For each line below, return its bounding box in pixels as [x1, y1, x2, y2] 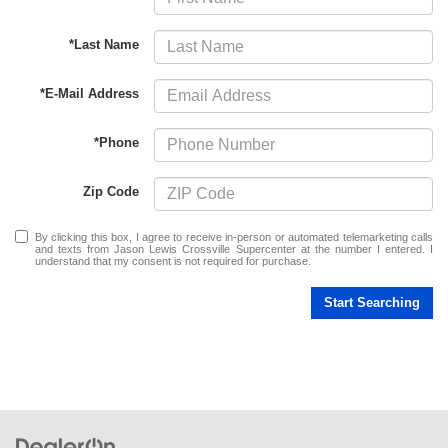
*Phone [94, 135, 140, 151]
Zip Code [83, 184, 140, 200]
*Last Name [69, 37, 140, 53]
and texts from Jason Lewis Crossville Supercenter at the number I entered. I [35, 242, 433, 255]
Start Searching [324, 294, 420, 310]
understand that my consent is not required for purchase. [35, 254, 311, 267]
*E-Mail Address [40, 86, 140, 102]
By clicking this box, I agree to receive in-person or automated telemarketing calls [35, 230, 433, 243]
